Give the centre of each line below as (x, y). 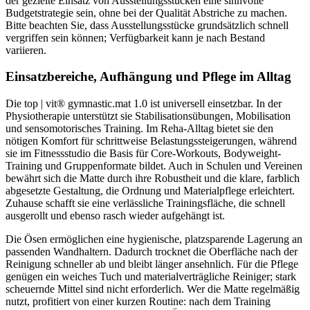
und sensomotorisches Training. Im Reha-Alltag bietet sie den (139, 128)
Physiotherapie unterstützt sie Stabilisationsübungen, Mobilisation (148, 116)
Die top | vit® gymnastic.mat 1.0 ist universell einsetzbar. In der (144, 103)
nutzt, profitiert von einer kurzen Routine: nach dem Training (138, 301)
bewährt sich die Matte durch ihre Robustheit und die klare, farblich (153, 178)
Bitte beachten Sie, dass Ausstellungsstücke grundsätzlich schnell (147, 25)
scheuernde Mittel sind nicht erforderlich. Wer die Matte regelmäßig (153, 289)
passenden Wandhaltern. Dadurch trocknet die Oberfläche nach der (152, 252)
